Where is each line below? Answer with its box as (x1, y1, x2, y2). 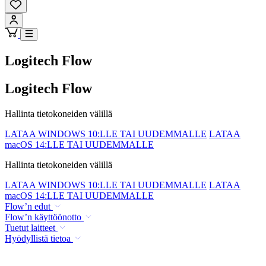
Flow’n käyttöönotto (5, 211, 81, 222)
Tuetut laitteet (5, 222, 55, 233)
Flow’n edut (5, 201, 50, 211)
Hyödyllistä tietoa (5, 233, 71, 243)
